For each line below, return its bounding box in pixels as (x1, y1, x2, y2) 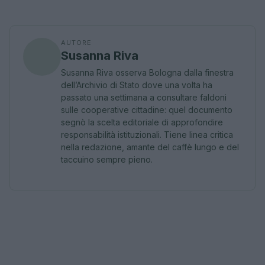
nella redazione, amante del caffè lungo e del (61, 142, 239, 152)
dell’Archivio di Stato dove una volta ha (61, 80, 212, 90)
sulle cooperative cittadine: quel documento (61, 105, 232, 115)
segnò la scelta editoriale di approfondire (61, 117, 223, 127)
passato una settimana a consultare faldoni (61, 92, 227, 102)
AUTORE (61, 38, 92, 47)
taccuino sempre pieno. (61, 154, 153, 164)
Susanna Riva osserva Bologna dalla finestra (61, 67, 234, 77)
